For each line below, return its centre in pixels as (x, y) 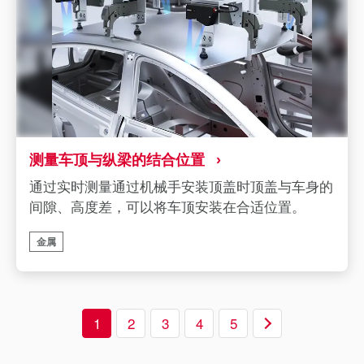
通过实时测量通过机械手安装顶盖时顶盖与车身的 (181, 186)
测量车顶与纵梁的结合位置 (117, 159)
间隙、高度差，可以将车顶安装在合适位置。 (167, 206)
